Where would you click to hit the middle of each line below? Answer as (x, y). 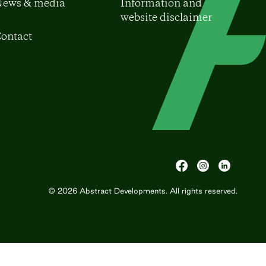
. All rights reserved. (202, 190)
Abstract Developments (123, 190)
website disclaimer (166, 18)
